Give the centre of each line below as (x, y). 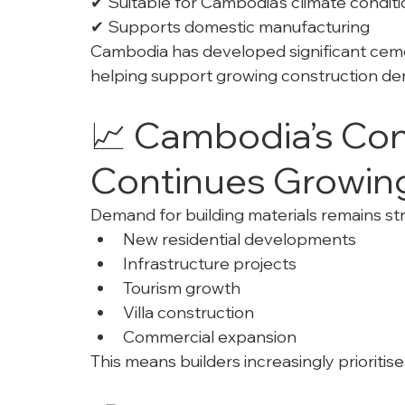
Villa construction (188, 313)
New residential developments (240, 240)
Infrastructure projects (210, 264)
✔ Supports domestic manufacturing (230, 27)
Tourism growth (182, 288)
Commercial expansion (210, 337)
